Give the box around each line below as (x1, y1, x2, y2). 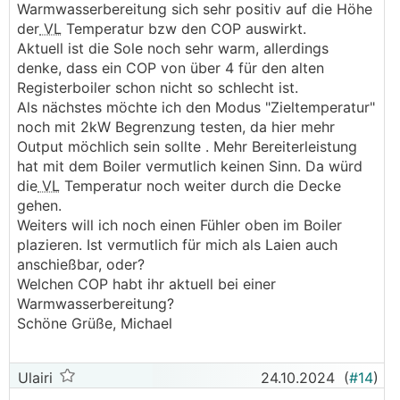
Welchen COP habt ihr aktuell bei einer (17, 275, 276, 294)
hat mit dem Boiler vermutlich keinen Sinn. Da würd (17, 157, 362, 176)
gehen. (17, 196, 62, 215)
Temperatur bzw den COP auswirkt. (62, 20, 306, 38)
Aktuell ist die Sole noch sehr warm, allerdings (17, 39, 329, 58)
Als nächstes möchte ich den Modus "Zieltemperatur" (17, 98, 375, 117)
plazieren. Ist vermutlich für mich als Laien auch (17, 236, 337, 254)
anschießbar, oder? (17, 255, 145, 274)
